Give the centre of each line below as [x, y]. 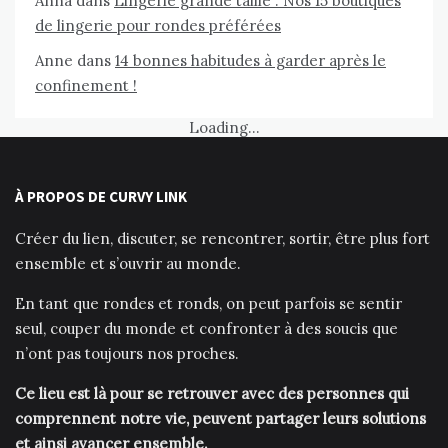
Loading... [224, 127]
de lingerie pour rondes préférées [158, 25]
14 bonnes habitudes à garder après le [250, 60]
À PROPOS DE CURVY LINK [101, 196]
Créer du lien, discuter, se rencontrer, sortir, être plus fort [222, 238]
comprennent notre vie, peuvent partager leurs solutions [220, 418]
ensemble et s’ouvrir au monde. [128, 263]
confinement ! [86, 85]
